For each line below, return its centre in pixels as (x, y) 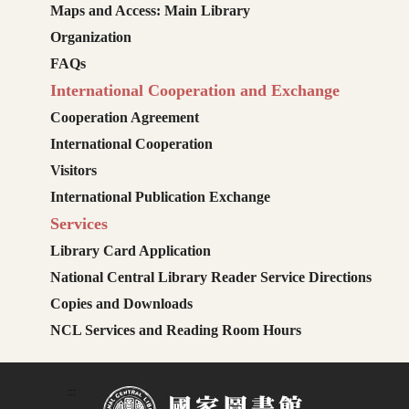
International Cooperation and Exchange (195, 91)
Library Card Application (131, 251)
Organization (91, 37)
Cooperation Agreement (125, 118)
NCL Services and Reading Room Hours (176, 330)
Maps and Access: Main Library (150, 11)
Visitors (73, 171)
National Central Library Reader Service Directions (211, 278)
